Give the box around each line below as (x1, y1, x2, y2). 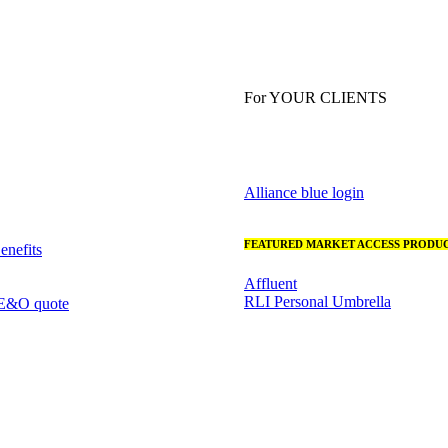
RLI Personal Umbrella (244, 292, 391, 310)
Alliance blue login (244, 184, 364, 201)
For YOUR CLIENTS (244, 89, 387, 106)
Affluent (244, 274, 297, 292)
